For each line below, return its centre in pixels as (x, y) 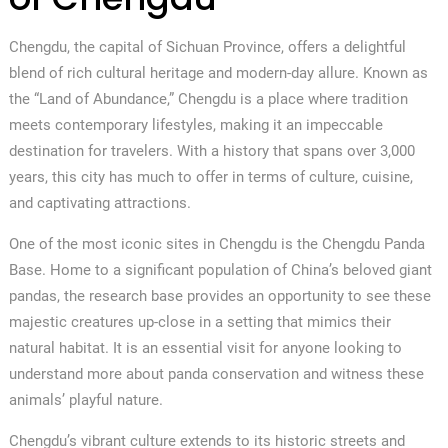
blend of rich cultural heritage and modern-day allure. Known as (218, 72)
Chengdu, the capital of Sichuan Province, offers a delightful (207, 46)
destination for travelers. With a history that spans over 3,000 (211, 150)
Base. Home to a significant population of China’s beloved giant (220, 269)
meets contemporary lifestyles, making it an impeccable (195, 124)
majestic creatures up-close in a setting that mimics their (199, 321)
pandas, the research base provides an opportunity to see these (219, 295)
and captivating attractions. (99, 202)
